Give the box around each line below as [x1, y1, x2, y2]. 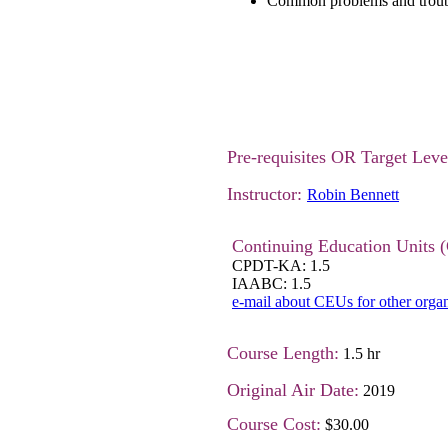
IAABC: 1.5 [232, 275, 311, 292]
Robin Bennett [307, 186, 399, 203]
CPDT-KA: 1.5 [232, 257, 330, 274]
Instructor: [227, 184, 307, 204]
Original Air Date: [227, 380, 359, 400]
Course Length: [227, 343, 339, 363]
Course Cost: [227, 414, 321, 434]
